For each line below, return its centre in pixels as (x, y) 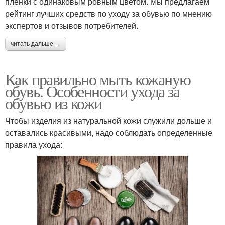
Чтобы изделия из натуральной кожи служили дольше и (108, 120)
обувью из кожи (53, 103)
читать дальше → (36, 43)
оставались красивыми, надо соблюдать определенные (109, 132)
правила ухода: (34, 144)
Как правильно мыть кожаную (98, 79)
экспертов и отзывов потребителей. (72, 25)
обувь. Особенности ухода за (92, 91)
